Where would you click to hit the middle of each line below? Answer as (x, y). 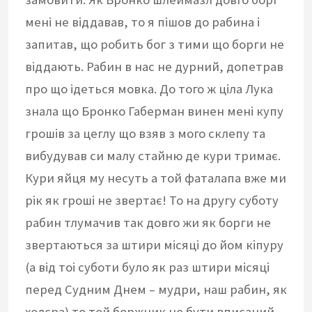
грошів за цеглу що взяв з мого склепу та (145, 134)
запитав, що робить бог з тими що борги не (155, 45)
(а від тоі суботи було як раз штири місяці (147, 267)
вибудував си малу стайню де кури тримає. (153, 156)
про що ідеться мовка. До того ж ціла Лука (149, 89)
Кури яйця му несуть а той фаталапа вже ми (156, 178)
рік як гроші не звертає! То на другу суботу (152, 201)
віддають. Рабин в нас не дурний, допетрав (154, 67)
